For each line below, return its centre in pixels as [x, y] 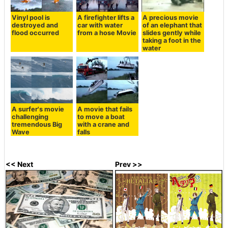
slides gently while [172, 33]
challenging [30, 117]
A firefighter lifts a [106, 17]
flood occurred [36, 33]
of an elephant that [173, 25]
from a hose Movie [107, 33]
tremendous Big [37, 125]
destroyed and [35, 25]
